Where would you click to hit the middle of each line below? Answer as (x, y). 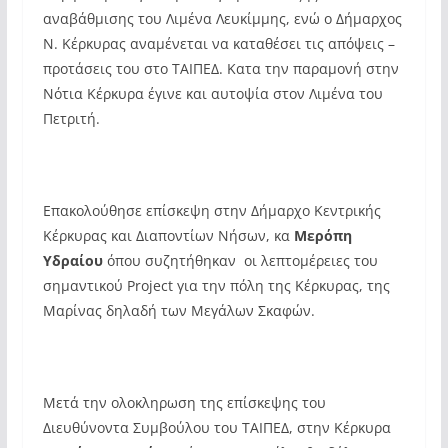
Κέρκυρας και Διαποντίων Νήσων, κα (168, 235)
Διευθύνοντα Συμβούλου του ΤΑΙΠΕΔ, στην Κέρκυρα (216, 427)
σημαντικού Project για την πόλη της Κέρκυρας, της (216, 285)
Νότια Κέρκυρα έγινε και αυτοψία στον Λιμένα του (212, 93)
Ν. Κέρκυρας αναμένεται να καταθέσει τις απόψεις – (220, 43)
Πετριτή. (73, 118)
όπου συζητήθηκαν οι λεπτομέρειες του (240, 260)
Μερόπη (322, 235)
